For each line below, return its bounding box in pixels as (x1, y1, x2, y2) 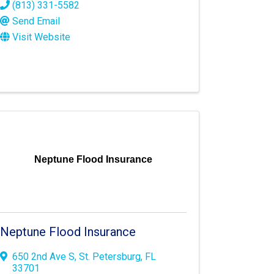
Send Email (12, 15, 61, 28)
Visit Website (12, 31, 71, 43)
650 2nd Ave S (12, 251, 75, 263)
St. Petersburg (79, 251, 141, 263)
